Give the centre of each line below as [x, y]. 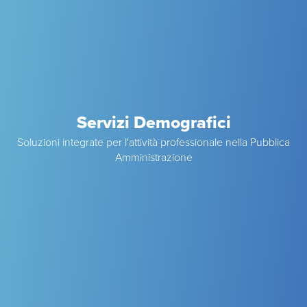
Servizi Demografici [153, 122]
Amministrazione [153, 157]
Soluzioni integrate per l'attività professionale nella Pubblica [153, 142]
